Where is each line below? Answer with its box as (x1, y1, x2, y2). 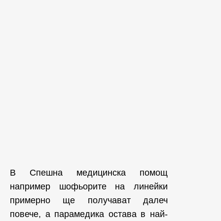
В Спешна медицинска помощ (10, 168, 168, 178)
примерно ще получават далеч (10, 195, 168, 206)
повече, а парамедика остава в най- (10, 209, 168, 220)
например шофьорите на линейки (10, 182, 168, 192)
